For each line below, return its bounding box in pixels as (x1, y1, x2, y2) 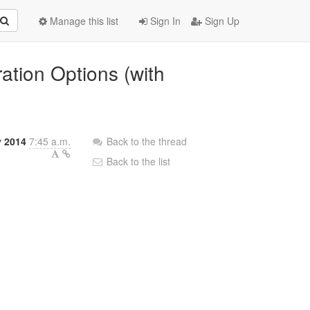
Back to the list (104, 154, 171, 168)
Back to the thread (107, 134, 188, 148)
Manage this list (47, 14, 118, 28)
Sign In (147, 14, 181, 28)
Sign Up (202, 14, 239, 28)
